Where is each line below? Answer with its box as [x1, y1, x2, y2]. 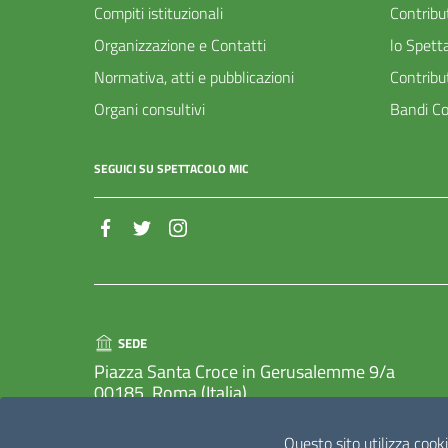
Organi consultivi [94, 97, 205, 121]
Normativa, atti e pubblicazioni [94, 65, 294, 89]
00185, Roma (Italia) [94, 379, 247, 407]
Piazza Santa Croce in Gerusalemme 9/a [94, 358, 395, 386]
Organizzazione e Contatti [94, 33, 266, 57]
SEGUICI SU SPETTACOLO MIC [94, 159, 249, 178]
